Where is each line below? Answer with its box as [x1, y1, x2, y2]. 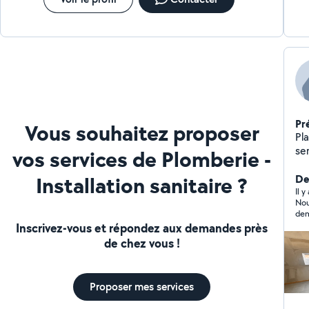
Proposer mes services [90, 279, 195, 294]
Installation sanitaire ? [36, 170, 248, 200]
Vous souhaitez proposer [24, 118, 259, 148]
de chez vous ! [103, 235, 180, 252]
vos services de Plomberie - [12, 144, 272, 174]
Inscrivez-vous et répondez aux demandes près [16, 219, 268, 237]
